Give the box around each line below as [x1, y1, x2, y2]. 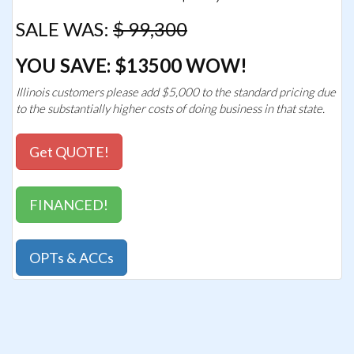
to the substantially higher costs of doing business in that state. [16, 101, 325, 115]
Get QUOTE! [29, 143, 109, 160]
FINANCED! [29, 196, 108, 213]
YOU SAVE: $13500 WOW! [16, 54, 247, 77]
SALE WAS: [16, 17, 113, 40]
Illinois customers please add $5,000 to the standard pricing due [16, 85, 336, 99]
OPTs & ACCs [29, 249, 114, 266]
